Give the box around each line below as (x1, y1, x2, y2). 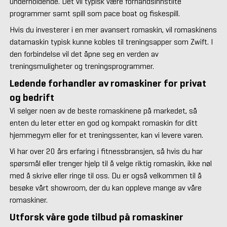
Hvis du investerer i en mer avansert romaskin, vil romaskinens (9, 25, 217, 35)
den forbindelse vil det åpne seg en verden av (9, 49, 159, 59)
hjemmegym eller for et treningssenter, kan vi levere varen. (9, 130, 203, 140)
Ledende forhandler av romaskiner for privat (9, 77, 206, 90)
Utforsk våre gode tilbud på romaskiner (9, 211, 183, 224)
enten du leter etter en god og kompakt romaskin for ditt (9, 118, 198, 128)
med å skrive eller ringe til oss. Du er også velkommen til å (9, 171, 202, 181)
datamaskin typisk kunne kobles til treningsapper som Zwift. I (9, 37, 213, 47)
